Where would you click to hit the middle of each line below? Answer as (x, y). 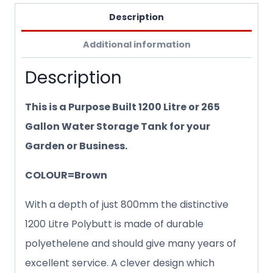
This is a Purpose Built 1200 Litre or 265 (122, 107)
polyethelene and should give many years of (131, 244)
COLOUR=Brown (66, 175)
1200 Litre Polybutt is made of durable (114, 224)
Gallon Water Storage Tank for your (118, 127)
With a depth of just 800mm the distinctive (127, 205)
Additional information (136, 45)
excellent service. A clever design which (120, 263)
